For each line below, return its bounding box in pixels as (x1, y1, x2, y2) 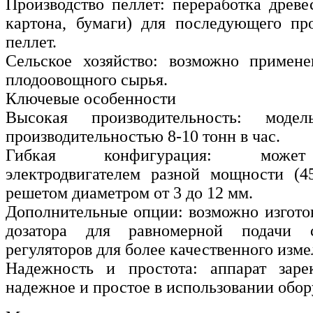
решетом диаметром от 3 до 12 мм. (6, 183, 253, 202)
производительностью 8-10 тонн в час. (6, 126, 280, 145)
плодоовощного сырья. (6, 70, 168, 89)
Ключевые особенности (6, 89, 176, 108)
